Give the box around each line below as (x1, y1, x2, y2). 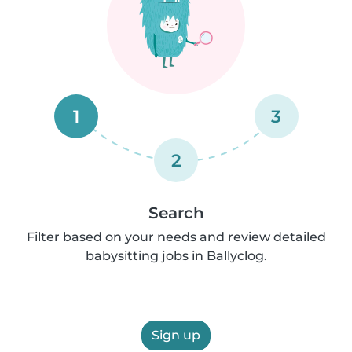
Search (148, 203, 204, 222)
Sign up (152, 328, 200, 343)
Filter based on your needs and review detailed (26, 229, 326, 244)
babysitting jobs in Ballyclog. (85, 248, 267, 263)
